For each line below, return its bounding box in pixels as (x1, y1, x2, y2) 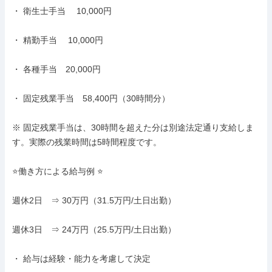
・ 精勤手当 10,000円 (12, 35, 103, 45)
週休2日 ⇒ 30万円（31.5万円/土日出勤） (12, 195, 176, 205)
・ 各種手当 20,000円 (12, 64, 101, 74)
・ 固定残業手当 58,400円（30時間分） (12, 93, 170, 103)
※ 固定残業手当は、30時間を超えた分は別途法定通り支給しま (12, 123, 254, 132)
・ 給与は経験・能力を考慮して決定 (12, 254, 151, 263)
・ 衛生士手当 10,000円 (12, 6, 112, 16)
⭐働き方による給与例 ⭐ (12, 166, 103, 176)
